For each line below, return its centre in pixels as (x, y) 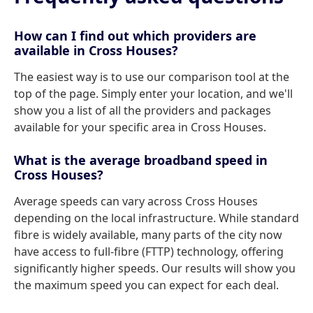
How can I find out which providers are (135, 36)
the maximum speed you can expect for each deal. (146, 285)
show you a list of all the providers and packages (143, 110)
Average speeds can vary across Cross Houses (136, 201)
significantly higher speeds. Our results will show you (155, 268)
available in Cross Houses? (96, 50)
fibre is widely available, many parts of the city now (148, 235)
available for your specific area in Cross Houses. (140, 127)
